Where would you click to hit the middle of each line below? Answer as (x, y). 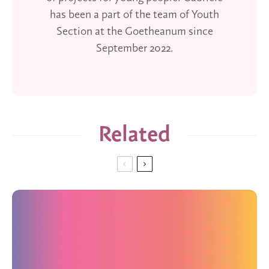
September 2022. (134, 49)
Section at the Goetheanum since (134, 32)
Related (134, 135)
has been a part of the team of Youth (134, 15)
